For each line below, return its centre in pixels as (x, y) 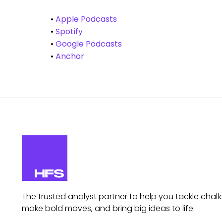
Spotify (69, 31)
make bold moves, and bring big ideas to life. (108, 208)
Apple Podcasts (86, 19)
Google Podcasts (89, 44)
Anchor (70, 56)
